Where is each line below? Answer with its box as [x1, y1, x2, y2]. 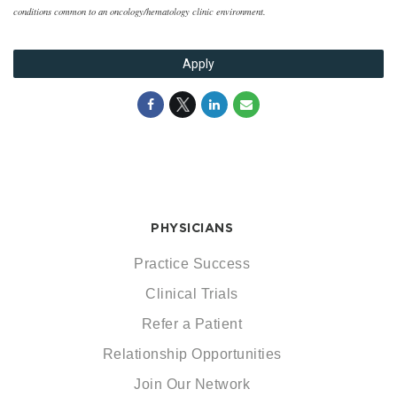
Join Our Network [134, 377, 250, 392]
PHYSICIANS [151, 221, 233, 235]
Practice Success [134, 256, 250, 271]
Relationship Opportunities [102, 346, 282, 362]
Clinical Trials [145, 286, 238, 301]
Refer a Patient [141, 316, 243, 331]
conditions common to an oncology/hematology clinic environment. [13, 5, 266, 18]
